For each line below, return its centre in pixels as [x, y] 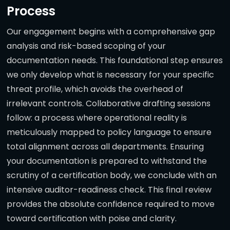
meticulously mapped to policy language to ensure [109, 132]
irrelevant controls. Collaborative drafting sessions [109, 104]
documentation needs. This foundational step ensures [115, 61]
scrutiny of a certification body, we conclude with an [112, 176]
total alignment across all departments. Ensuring [105, 147]
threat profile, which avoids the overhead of [95, 89]
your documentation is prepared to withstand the [107, 161]
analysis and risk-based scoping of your [86, 46]
